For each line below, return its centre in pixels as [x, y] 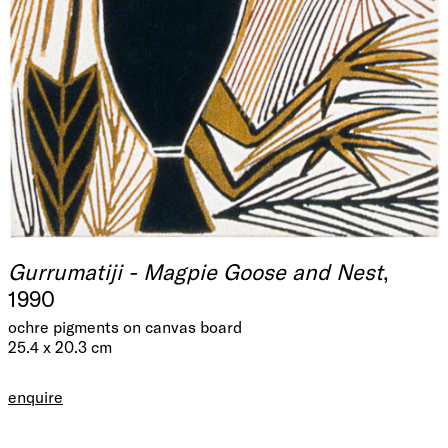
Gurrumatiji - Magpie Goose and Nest [195, 271]
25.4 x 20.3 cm [60, 347]
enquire [35, 397]
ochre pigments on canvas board [125, 327]
